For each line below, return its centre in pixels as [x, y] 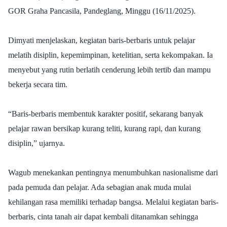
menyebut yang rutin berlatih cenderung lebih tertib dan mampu [109, 69]
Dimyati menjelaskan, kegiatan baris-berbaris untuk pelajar [102, 40]
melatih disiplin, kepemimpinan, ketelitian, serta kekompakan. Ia [110, 55]
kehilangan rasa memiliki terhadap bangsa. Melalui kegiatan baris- [113, 202]
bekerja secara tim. [38, 84]
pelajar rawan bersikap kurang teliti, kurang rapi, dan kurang [104, 128]
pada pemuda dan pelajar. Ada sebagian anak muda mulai [100, 187]
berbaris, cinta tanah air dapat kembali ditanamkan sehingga [103, 216]
